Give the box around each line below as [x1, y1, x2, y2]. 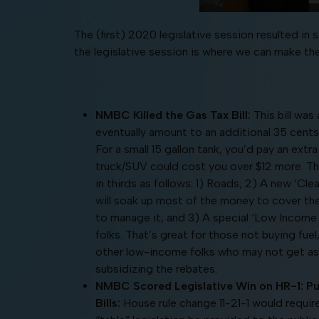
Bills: [95, 296, 123, 310]
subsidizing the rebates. [95, 261, 220, 276]
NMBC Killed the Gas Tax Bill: [95, 108, 253, 122]
